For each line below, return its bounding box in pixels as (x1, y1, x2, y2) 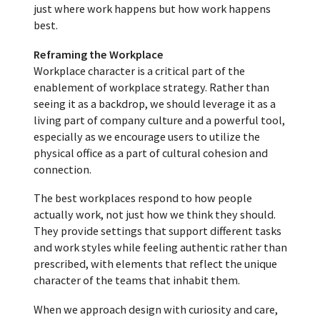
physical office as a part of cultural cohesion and (33, 145, 268, 160)
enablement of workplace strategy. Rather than (33, 79, 269, 94)
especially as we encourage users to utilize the (33, 129, 260, 144)
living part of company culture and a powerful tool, (33, 112, 285, 127)
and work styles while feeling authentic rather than (33, 240, 287, 255)
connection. (33, 161, 91, 176)
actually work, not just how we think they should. (33, 207, 276, 222)
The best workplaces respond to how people (33, 191, 252, 206)
